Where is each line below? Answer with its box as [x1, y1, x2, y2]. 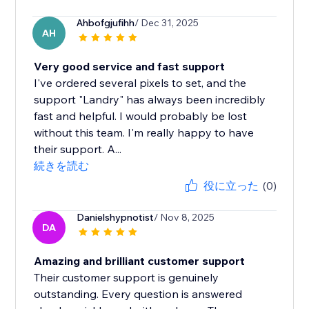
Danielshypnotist [77, 211, 154, 224]
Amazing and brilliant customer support [34, 254, 246, 268]
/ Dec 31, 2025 [134, 17, 199, 30]
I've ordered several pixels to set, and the [34, 76, 247, 90]
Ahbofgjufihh [77, 17, 135, 30]
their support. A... [34, 142, 122, 157]
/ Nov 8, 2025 [154, 211, 215, 224]
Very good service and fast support [34, 59, 226, 74]
